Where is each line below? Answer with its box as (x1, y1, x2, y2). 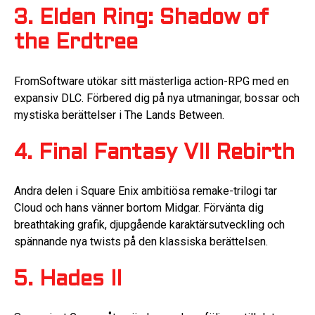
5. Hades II (14, 270, 122, 290)
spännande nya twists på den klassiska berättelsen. (14, 235, 268, 249)
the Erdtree (14, 34, 138, 53)
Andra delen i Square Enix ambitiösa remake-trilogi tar (14, 184, 277, 198)
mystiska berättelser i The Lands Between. (14, 108, 224, 122)
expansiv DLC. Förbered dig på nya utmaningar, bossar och (14, 91, 300, 105)
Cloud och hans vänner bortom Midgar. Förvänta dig (14, 201, 264, 215)
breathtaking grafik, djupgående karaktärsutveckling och (14, 218, 285, 232)
